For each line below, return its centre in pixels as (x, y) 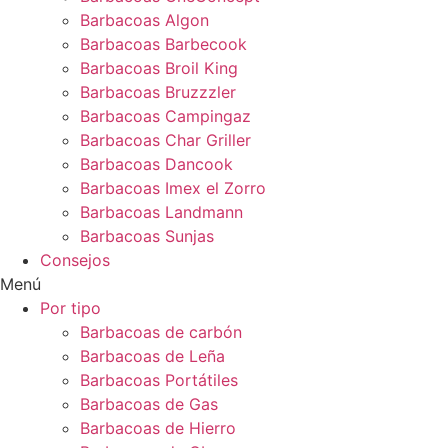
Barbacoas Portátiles (159, 380)
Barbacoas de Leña (152, 356)
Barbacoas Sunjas (147, 236)
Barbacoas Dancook (156, 164)
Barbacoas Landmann (161, 212)
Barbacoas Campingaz (165, 116)
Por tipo (70, 308)
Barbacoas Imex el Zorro (173, 188)
